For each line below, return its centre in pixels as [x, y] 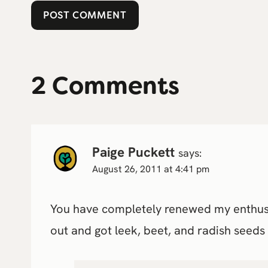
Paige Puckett [133, 153]
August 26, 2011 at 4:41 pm [151, 169]
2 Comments [105, 86]
